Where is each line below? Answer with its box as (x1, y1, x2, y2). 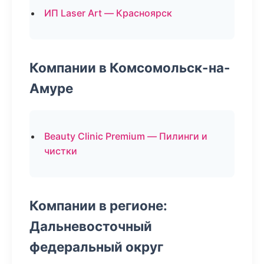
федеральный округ (29, 239, 163, 255)
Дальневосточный (29, 218, 152, 234)
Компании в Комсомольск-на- (29, 60, 230, 75)
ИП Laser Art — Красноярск (44, 7, 172, 19)
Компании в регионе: (29, 197, 167, 213)
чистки (44, 145, 77, 157)
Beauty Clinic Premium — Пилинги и (44, 130, 207, 142)
